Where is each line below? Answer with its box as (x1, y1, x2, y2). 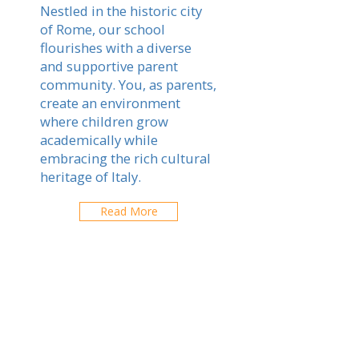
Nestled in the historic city (40, 2, 202, 20)
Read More (99, 204, 158, 219)
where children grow (40, 112, 168, 131)
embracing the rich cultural (40, 149, 211, 167)
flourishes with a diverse (40, 38, 192, 57)
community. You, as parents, (40, 75, 216, 94)
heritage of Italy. (40, 167, 141, 186)
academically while (40, 131, 158, 149)
